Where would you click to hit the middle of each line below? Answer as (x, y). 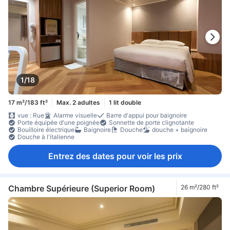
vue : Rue (31, 116)
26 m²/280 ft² (200, 187)
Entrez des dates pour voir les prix (115, 156)
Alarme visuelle (75, 116)
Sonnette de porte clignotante (151, 123)
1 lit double (125, 102)
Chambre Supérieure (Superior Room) (82, 188)
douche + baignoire (180, 130)
